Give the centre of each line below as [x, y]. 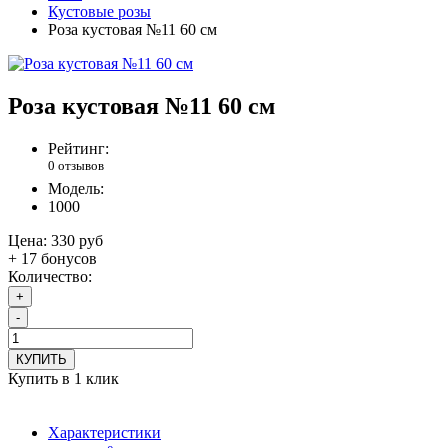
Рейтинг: [78, 149]
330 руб [77, 241]
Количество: [50, 277]
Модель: [76, 189]
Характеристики [104, 433]
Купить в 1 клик [63, 379]
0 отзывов [76, 166]
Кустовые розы [99, 12]
